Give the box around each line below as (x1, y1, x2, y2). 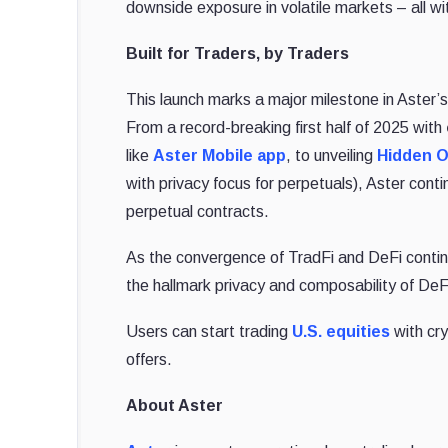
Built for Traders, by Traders (126, 45, 349, 63)
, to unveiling (286, 147, 377, 165)
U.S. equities (292, 323, 390, 341)
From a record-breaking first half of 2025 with (126, 119, 446, 137)
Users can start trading (126, 323, 292, 341)
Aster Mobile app (153, 147, 286, 165)
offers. (126, 351, 172, 369)
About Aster (126, 397, 223, 415)
